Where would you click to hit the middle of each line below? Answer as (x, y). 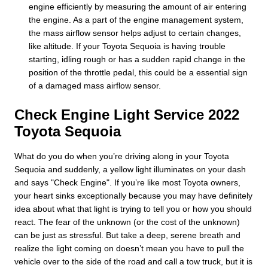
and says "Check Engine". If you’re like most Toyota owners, (127, 182)
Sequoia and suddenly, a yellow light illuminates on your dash (130, 169)
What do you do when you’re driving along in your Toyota (122, 156)
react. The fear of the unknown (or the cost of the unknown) (127, 222)
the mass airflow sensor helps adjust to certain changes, (135, 33)
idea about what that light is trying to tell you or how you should (133, 208)
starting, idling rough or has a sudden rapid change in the (137, 59)
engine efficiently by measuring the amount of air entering (138, 6)
